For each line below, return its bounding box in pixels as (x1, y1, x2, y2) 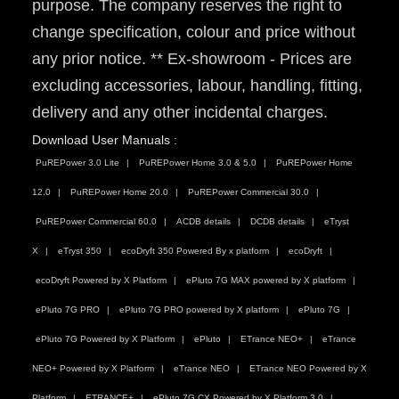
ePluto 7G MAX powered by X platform (186, 275, 346, 286)
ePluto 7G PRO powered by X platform (119, 305, 279, 315)
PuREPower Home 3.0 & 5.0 (139, 158, 256, 168)
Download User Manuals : (32, 133, 177, 148)
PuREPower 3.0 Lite (36, 158, 119, 168)
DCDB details (250, 216, 305, 227)
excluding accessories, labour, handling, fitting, (32, 77, 362, 95)
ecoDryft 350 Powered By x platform (121, 246, 269, 256)
